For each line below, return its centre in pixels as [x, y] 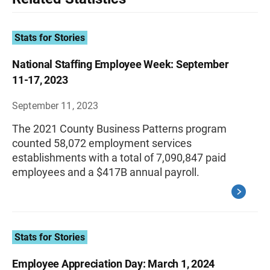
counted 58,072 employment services [102, 143]
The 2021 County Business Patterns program [119, 128]
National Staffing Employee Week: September [121, 64]
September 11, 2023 [55, 105]
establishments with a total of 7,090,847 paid [119, 157]
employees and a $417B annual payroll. [106, 172]
